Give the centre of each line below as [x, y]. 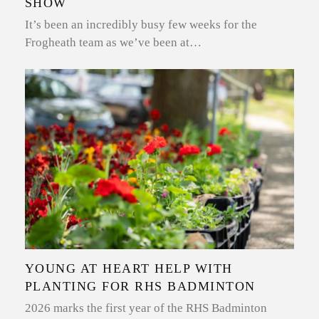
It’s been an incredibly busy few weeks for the [141, 25]
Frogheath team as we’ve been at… [113, 43]
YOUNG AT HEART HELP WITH [129, 268]
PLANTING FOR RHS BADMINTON [140, 286]
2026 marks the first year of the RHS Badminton [146, 308]
